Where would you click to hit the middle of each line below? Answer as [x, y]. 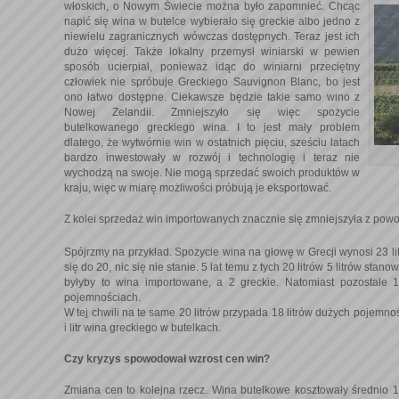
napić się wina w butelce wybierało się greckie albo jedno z [212, 21]
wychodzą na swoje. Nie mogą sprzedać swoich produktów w [212, 172]
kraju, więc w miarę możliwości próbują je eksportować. [198, 187]
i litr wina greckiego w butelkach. [142, 327]
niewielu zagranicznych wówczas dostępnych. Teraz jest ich [212, 36]
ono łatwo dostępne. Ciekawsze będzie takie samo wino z [212, 97]
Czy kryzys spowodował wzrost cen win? [167, 359]
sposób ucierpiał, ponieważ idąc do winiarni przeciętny [212, 66]
